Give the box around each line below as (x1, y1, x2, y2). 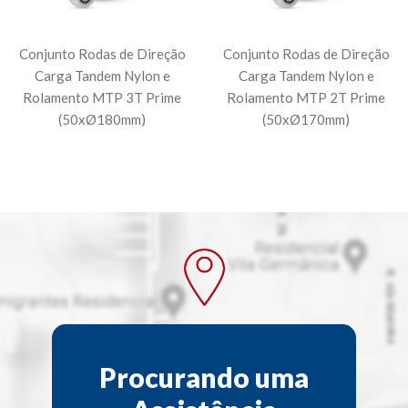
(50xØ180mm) (58, 111, 146, 128)
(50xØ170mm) (262, 111, 350, 128)
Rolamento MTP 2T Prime (227, 89, 385, 107)
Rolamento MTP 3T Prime (23, 89, 181, 107)
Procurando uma (98, 361, 309, 394)
